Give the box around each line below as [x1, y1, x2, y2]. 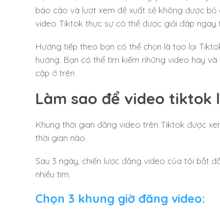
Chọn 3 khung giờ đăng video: [35, 191, 209, 206]
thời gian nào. [35, 132, 86, 143]
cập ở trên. [35, 67, 79, 78]
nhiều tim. [35, 168, 73, 179]
